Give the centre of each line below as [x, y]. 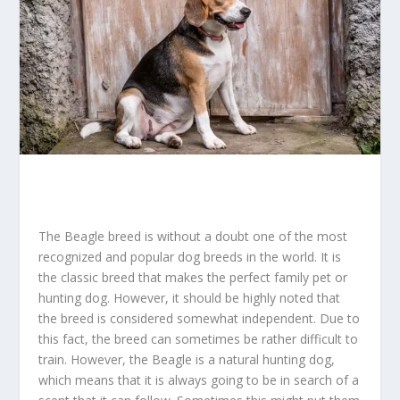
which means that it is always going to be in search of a [198, 380]
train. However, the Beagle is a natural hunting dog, [186, 360]
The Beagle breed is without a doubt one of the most [192, 237]
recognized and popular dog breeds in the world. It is [189, 257]
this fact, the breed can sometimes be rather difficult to [198, 339]
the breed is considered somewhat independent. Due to [199, 319]
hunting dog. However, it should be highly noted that [189, 298]
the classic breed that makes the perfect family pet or [192, 278]
